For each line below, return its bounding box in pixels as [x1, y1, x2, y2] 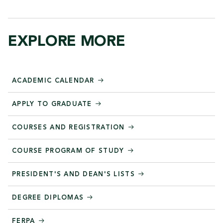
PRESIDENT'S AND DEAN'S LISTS [12, 171, 138, 178]
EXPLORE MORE [8, 34, 125, 49]
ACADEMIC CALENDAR [12, 77, 98, 84]
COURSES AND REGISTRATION [12, 124, 127, 131]
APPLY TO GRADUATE [12, 101, 95, 108]
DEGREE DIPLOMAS [12, 194, 87, 201]
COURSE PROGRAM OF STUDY [12, 147, 127, 154]
